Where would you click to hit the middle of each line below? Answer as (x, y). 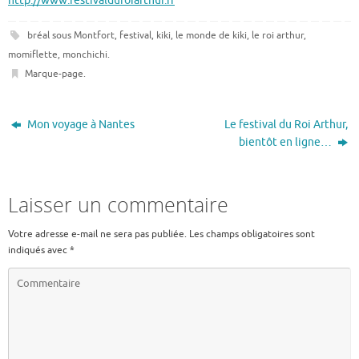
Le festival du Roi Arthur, (286, 124)
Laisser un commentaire (118, 204)
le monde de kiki (211, 35)
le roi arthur (277, 35)
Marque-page (54, 73)
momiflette (33, 54)
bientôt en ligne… (286, 142)
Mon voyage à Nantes (80, 124)
